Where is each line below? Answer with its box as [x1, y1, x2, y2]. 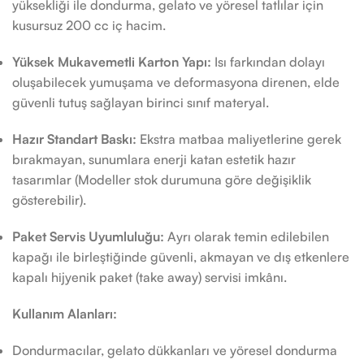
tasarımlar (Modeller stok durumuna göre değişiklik [12, 171, 311, 188]
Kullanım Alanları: [12, 305, 117, 322]
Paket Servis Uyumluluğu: [12, 228, 164, 245]
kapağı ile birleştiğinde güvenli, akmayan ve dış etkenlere [12, 249, 349, 265]
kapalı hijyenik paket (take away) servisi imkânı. [12, 269, 287, 285]
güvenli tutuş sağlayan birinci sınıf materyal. [12, 94, 269, 110]
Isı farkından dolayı [211, 54, 325, 70]
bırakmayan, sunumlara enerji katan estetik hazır [12, 151, 296, 167]
